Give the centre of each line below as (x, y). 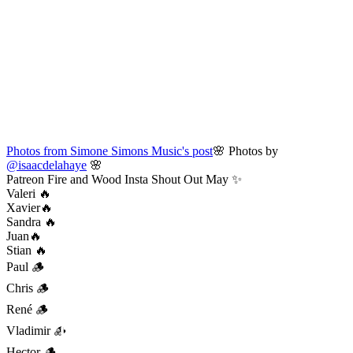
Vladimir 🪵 (36, 330)
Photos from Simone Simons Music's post (110, 150)
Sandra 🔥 (32, 221)
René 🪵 (27, 309)
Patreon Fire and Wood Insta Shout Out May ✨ (124, 179)
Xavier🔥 (30, 207)
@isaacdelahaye (46, 165)
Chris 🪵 (28, 288)
